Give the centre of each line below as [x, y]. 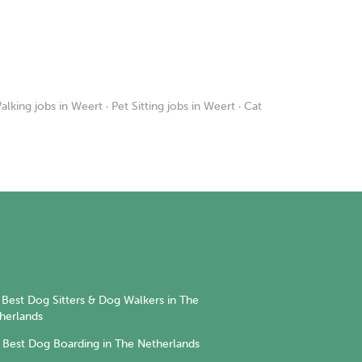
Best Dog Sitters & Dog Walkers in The [100, 301]
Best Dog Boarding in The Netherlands [101, 343]
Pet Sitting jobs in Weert [173, 106]
